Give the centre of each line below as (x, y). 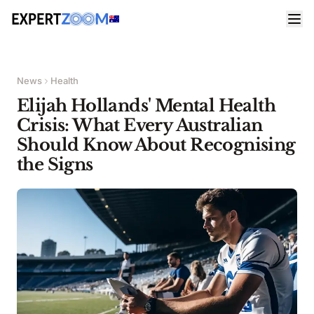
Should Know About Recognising (156, 145)
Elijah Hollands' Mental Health (146, 105)
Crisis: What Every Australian (140, 125)
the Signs (55, 164)
